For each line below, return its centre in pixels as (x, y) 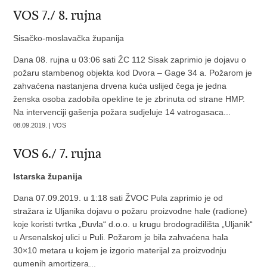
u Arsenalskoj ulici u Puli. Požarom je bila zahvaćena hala (121, 237)
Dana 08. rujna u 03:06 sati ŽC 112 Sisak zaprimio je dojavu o (130, 60)
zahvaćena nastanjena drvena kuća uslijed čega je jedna (120, 86)
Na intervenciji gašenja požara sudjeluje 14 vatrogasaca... (122, 112)
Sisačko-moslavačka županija (69, 38)
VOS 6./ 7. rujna (58, 154)
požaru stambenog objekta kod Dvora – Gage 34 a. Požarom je (133, 73)
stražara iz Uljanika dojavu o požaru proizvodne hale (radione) (131, 211)
